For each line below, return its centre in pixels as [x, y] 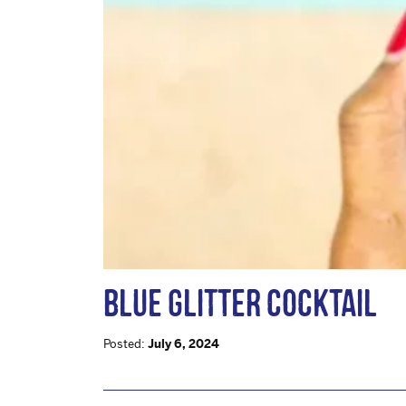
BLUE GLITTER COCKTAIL [240, 302]
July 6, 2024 [184, 343]
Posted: [126, 343]
